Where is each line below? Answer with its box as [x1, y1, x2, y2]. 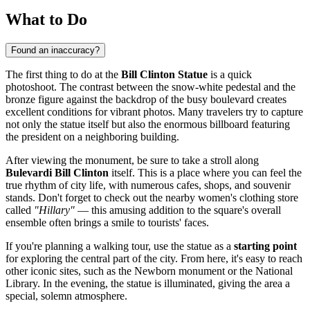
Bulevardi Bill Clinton [6, 166, 109, 179]
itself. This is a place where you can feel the [109, 166, 302, 179]
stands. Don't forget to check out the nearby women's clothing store [6, 191, 298, 203]
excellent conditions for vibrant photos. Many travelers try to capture [6, 105, 303, 118]
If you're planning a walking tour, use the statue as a [6, 239, 234, 252]
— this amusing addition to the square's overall [75, 203, 281, 216]
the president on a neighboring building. [6, 130, 179, 143]
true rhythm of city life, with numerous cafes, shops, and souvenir [6, 179, 291, 191]
